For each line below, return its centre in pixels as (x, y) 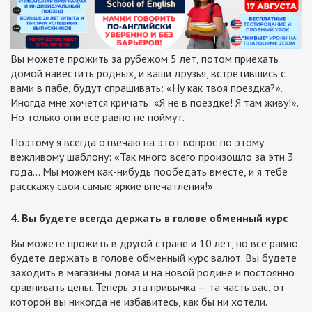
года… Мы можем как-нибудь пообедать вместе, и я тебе (149, 172)
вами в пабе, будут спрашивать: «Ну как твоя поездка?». (146, 88)
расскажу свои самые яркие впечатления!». (113, 186)
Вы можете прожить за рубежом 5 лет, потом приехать (145, 59)
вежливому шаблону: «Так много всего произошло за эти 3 (152, 157)
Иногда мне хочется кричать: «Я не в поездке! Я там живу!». (154, 103)
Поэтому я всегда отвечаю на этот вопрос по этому (137, 142)
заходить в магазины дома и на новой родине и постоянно (153, 273)
